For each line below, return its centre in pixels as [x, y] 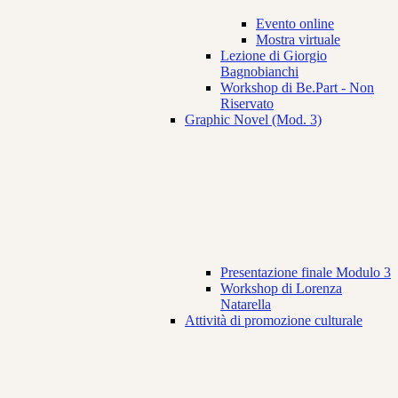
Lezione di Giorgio [274, 56]
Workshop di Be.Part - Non [297, 88]
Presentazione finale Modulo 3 [306, 273]
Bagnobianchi [259, 72]
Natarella [246, 305]
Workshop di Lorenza [281, 289]
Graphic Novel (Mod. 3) [253, 120]
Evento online [295, 24]
